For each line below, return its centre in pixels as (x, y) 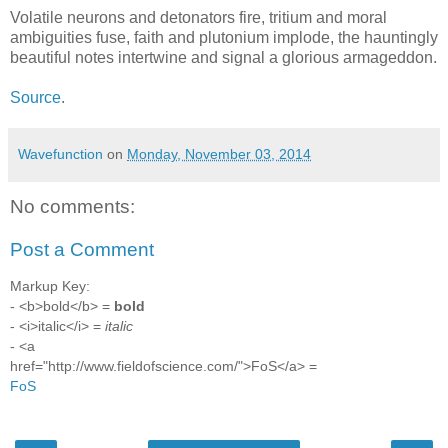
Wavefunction (60, 153)
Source (35, 97)
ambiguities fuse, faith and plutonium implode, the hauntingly (224, 37)
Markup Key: (50, 285)
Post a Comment (82, 250)
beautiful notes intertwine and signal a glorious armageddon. (223, 57)
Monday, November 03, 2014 (219, 153)
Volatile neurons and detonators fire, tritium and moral (198, 17)
